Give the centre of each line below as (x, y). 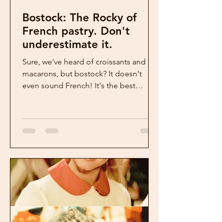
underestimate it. (67, 44)
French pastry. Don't (61, 31)
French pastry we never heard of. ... (83, 97)
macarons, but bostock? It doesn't (65, 74)
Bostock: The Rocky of (80, 18)
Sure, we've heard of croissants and (84, 62)
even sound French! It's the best (79, 85)
